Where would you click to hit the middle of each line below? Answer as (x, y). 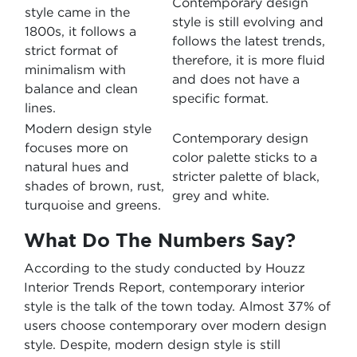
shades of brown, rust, (94, 186)
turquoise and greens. (93, 205)
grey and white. (221, 195)
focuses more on (76, 147)
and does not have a (236, 79)
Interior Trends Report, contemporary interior (164, 287)
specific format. (222, 98)
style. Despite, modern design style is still (152, 344)
